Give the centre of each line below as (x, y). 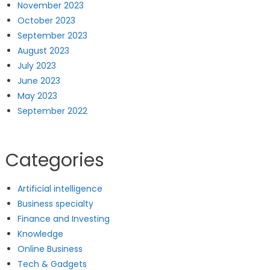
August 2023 (43, 50)
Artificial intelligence (60, 188)
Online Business (50, 249)
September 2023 (52, 35)
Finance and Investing (63, 218)
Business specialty (55, 203)
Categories (55, 160)
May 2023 (37, 96)
